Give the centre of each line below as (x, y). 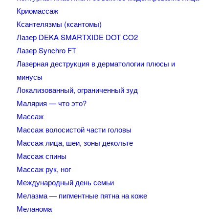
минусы (29, 77)
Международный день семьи (65, 182)
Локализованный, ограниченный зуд (77, 90)
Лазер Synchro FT (46, 50)
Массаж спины (41, 156)
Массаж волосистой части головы (74, 130)
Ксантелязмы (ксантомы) (59, 24)
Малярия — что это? (51, 103)
